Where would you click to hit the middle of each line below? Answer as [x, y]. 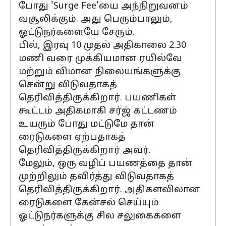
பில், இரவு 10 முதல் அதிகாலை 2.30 [102, 46]
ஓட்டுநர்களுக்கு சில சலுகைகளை [100, 216]
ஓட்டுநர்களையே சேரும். [77, 33]
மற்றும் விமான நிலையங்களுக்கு [100, 72]
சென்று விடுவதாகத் [68, 85]
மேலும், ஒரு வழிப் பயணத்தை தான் [106, 164]
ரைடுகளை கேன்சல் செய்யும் [89, 203]
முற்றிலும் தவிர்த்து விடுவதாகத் [96, 177]
